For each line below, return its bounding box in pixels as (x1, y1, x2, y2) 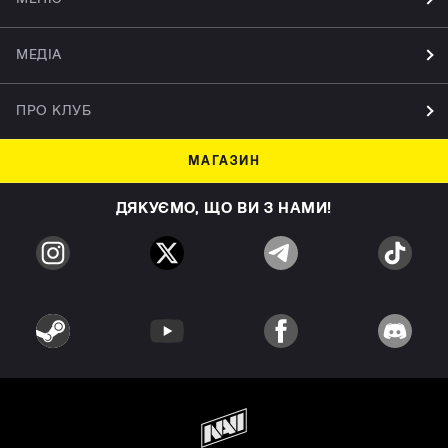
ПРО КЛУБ (16, 103, 92, 118)
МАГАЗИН (187, 154, 261, 168)
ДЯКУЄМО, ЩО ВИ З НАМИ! (115, 201, 333, 217)
